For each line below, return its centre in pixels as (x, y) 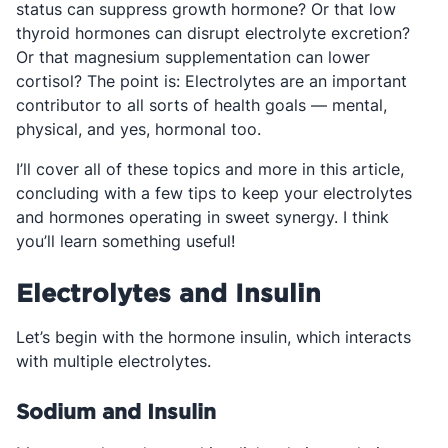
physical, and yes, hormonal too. (138, 129)
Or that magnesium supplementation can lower (193, 57)
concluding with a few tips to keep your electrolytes (214, 193)
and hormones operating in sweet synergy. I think (202, 217)
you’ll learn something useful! (125, 241)
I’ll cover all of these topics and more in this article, (210, 169)
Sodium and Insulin (119, 411)
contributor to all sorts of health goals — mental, (201, 105)
